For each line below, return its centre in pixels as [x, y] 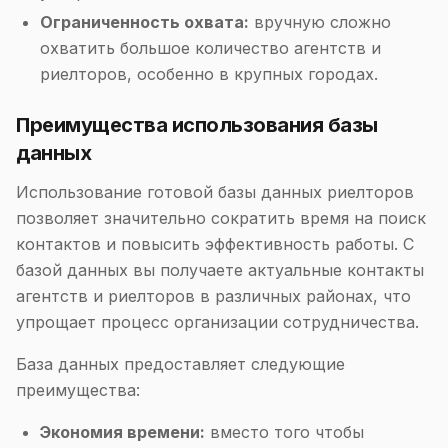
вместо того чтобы [284, 432]
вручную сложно [320, 22]
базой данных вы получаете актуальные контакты [220, 270]
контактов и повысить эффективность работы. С [215, 244]
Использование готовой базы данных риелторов [215, 192]
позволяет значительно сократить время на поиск [221, 218]
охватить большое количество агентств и [210, 48]
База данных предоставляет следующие [180, 364]
